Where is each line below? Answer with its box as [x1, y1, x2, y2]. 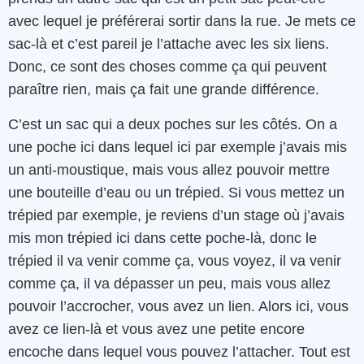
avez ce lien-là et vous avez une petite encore [8, 320, 305, 337]
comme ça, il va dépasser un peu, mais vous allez [8, 275, 331, 292]
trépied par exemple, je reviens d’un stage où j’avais [8, 206, 344, 223]
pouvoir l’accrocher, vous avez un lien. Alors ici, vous [8, 297, 349, 314]
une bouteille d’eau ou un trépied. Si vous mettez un [8, 184, 344, 201]
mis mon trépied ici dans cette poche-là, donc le [8, 229, 317, 246]
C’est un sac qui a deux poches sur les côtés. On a [8, 115, 337, 132]
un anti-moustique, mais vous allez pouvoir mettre [8, 161, 330, 178]
